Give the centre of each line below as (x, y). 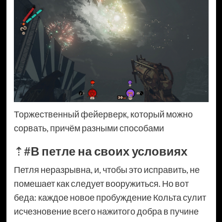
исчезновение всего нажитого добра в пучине (106, 211)
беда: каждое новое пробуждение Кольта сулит (110, 197)
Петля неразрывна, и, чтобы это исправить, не (107, 170)
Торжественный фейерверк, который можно (103, 114)
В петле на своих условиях (109, 151)
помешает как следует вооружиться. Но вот (101, 184)
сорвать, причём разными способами (89, 128)
